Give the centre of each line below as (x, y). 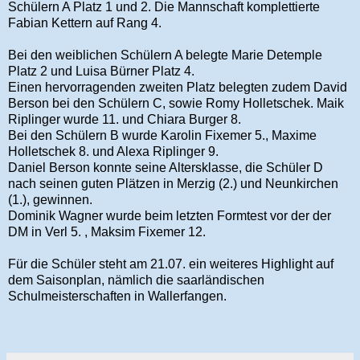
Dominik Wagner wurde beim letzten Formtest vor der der (170, 215)
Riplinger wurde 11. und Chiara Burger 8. (125, 119)
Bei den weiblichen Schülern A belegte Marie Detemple (165, 55)
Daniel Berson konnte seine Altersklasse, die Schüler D (166, 167)
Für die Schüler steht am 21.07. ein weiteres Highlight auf (171, 264)
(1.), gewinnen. (50, 199)
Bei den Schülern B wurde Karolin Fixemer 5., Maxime (162, 135)
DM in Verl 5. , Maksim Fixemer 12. (107, 231)
